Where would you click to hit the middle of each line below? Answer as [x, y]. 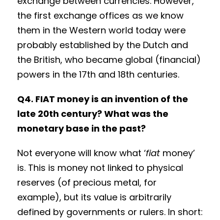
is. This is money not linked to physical [100, 168]
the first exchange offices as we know [100, 16]
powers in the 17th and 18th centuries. [98, 75]
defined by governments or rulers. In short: [110, 212]
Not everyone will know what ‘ [82, 153]
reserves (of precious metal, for [87, 183]
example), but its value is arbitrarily [94, 197]
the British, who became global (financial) [109, 60]
